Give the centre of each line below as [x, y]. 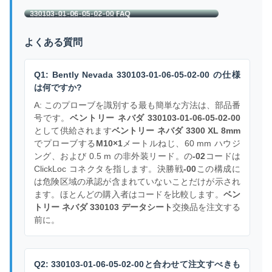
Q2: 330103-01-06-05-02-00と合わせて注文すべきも [137, 264]
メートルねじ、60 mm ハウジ [182, 144]
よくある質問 [53, 42]
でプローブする [65, 144]
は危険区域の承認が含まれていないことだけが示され [137, 182]
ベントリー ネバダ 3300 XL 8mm [176, 131]
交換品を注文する [206, 207]
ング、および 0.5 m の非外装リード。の [114, 156]
